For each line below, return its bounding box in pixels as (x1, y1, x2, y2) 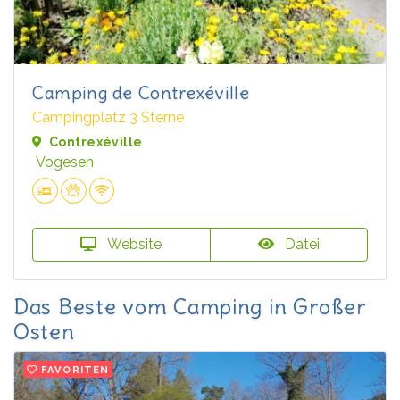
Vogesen (36, 154, 94, 171)
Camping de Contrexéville (32, 81, 250, 104)
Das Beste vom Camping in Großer (13, 293, 367, 321)
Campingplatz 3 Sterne (32, 109, 184, 127)
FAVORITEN (41, 363, 110, 377)
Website (104, 236, 162, 254)
